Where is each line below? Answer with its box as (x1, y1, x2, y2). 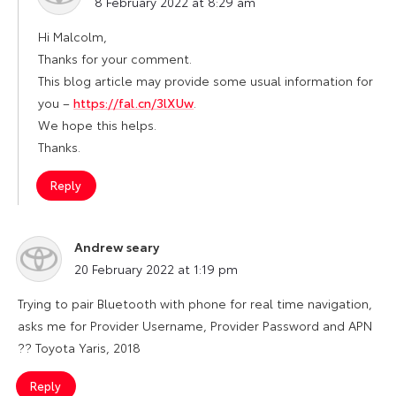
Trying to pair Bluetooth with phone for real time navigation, (18, 293, 372, 312)
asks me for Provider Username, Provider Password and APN (18, 316, 372, 334)
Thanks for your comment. (38, 49, 192, 67)
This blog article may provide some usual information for (38, 71, 373, 89)
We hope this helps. (38, 115, 156, 133)
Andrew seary (74, 237, 159, 255)
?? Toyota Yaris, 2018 (18, 338, 141, 356)
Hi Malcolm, (38, 27, 107, 45)
